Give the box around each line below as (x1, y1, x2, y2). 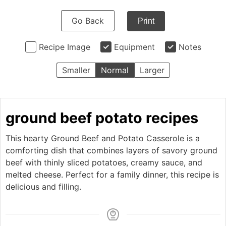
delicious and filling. (6, 182, 81, 192)
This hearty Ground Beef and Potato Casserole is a (6, 133, 200, 143)
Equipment (114, 42, 155, 52)
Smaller (62, 65, 90, 75)
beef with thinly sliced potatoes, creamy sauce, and (6, 157, 202, 167)
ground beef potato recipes (6, 109, 198, 127)
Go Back (72, 16, 104, 26)
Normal (100, 65, 129, 75)
